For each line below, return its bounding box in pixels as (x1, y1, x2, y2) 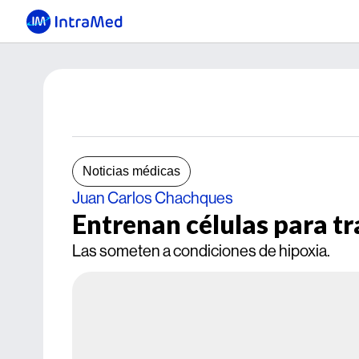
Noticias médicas (83, 164, 180, 178)
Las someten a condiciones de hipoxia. (72, 240, 330, 260)
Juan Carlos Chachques (72, 188, 233, 208)
